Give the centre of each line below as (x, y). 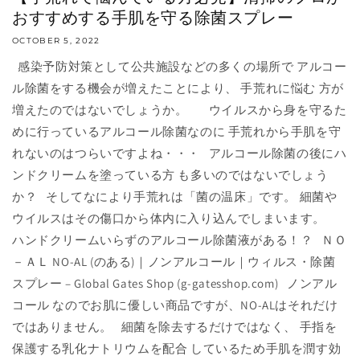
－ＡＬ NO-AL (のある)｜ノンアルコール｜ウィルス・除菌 (174, 262)
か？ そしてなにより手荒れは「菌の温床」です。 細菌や (175, 197)
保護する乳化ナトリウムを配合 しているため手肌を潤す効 (177, 349)
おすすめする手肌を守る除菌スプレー (153, 18)
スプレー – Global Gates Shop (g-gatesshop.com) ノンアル (175, 284)
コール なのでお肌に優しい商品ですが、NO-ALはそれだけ (175, 305)
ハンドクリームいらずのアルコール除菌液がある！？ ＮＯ (180, 240)
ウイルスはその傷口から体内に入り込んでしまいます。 (175, 219)
